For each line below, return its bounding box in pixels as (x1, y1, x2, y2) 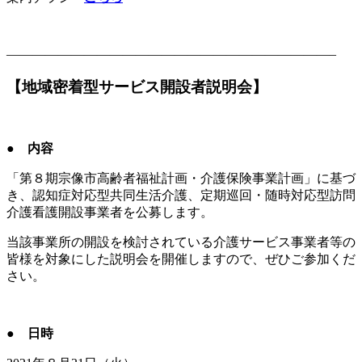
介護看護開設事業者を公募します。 (6, 204, 213, 219)
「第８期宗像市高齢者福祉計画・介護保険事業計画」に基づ (6, 170, 356, 185)
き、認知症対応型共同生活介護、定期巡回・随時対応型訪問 (6, 187, 356, 202)
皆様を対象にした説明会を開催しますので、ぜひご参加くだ (6, 251, 356, 266)
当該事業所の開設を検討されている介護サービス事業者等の (6, 234, 356, 249)
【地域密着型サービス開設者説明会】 (6, 78, 267, 95)
